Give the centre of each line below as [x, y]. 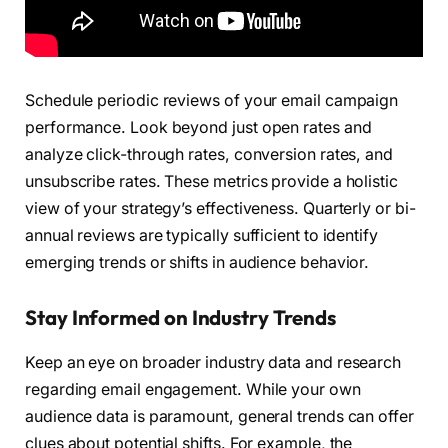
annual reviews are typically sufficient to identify [201, 235]
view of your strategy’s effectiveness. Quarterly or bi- [220, 208]
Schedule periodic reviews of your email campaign [212, 100]
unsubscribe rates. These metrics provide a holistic [211, 181]
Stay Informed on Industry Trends [180, 318]
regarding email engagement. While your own [193, 389]
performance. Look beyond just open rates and [198, 127]
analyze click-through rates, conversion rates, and [209, 154]
